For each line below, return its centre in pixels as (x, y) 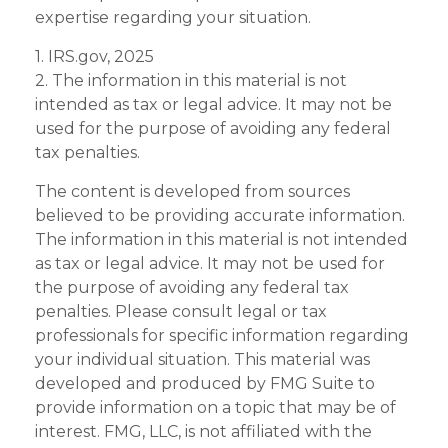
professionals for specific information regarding (222, 336)
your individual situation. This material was (202, 360)
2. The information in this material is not (191, 81)
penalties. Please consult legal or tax (181, 312)
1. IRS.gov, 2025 (94, 57)
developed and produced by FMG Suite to (205, 384)
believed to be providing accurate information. (220, 216)
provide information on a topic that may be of (215, 408)
